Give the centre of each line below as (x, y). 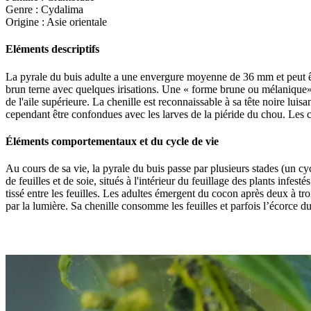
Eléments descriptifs (52, 49)
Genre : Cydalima (44, 10)
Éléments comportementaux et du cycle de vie (112, 141)
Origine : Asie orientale (56, 22)
